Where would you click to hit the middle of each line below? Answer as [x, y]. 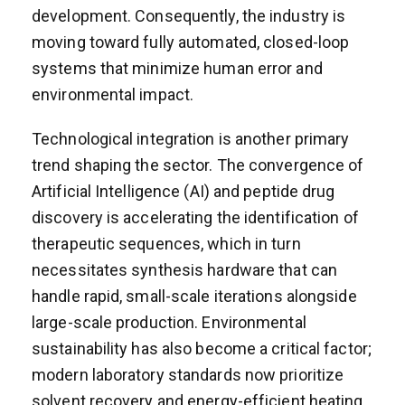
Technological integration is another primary [191, 138]
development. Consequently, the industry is [189, 15]
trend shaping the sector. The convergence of [198, 165]
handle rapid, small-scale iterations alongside [194, 296]
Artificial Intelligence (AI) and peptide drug [184, 191]
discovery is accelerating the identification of [195, 217]
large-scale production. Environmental [169, 322]
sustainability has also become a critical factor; [202, 348]
